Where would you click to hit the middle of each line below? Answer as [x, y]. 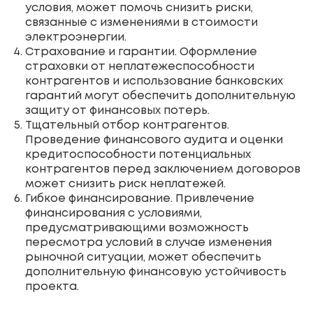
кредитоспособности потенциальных [138, 154]
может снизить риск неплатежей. [125, 184]
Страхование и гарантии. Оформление [141, 52]
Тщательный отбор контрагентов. [127, 125]
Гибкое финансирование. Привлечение [140, 198]
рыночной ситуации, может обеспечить [143, 257]
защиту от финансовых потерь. [117, 110]
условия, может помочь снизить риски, [139, 8]
